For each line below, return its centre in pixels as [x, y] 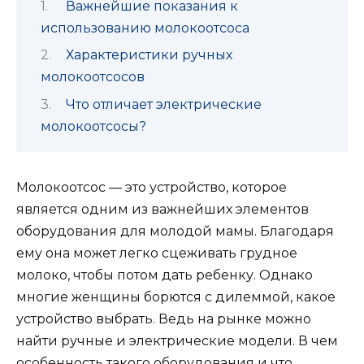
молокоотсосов [93, 77]
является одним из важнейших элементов [162, 210]
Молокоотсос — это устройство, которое [152, 188]
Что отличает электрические [163, 104]
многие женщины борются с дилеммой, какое [176, 297]
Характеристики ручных [149, 55]
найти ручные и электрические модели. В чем [177, 341]
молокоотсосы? [93, 126]
